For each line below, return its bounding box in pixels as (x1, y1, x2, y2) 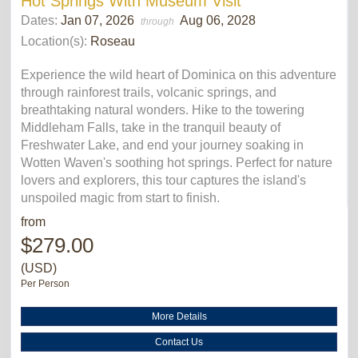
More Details (151, 310, 207, 322)
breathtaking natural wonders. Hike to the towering (21, 102, 304, 117)
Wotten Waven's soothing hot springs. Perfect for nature (21, 155, 332, 169)
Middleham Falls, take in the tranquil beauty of (21, 120, 280, 134)
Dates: (21, 13, 61, 27)
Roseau (90, 34, 135, 48)
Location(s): (21, 34, 87, 48)
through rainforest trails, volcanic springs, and (21, 85, 276, 99)
